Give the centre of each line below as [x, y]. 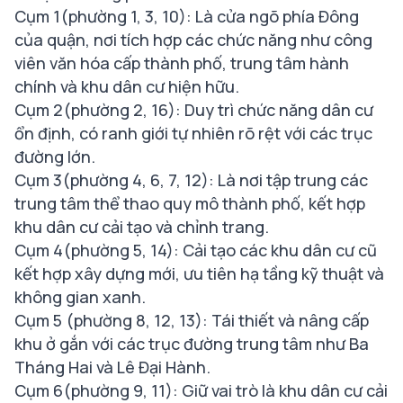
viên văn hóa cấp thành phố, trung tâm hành [182, 63]
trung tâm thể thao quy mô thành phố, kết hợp [190, 204]
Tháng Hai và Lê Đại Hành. [112, 367]
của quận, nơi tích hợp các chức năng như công [193, 40]
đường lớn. [55, 157]
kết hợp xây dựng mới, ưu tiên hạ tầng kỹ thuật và [199, 274]
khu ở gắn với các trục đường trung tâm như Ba [192, 344]
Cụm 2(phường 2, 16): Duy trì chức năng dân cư [194, 110]
